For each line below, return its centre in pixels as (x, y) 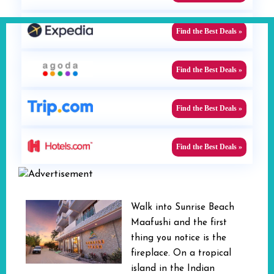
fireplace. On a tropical (181, 254)
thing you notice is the (179, 238)
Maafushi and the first (179, 223)
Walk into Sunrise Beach (183, 208)
